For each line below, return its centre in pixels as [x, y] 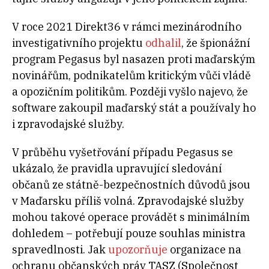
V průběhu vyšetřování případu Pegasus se [122, 153]
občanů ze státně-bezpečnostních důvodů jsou [131, 185]
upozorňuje [138, 250]
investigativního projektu [79, 43]
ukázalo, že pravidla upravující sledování [117, 169]
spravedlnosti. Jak [60, 250]
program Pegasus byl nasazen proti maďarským [134, 59]
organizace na [204, 250]
